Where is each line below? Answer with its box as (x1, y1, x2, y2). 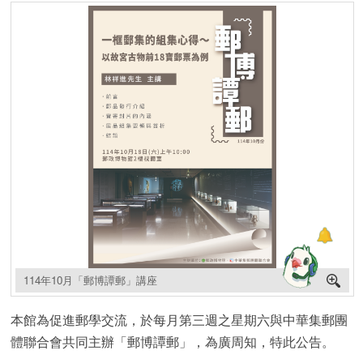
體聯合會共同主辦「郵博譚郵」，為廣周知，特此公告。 (11, 331, 335, 351)
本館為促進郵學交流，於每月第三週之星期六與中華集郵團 (11, 310, 348, 329)
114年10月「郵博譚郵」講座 (23, 271, 157, 288)
